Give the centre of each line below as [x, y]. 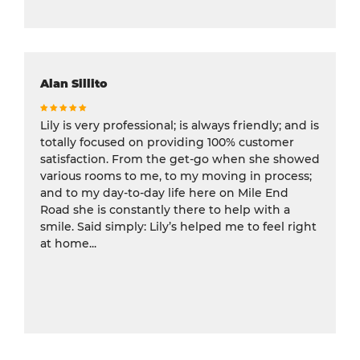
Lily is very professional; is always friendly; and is [180, 125]
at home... [68, 243]
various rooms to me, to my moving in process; [176, 176]
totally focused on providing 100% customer [167, 142]
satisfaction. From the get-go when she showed [180, 159]
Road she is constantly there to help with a [165, 209]
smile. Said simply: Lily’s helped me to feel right [178, 226]
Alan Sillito [74, 83]
